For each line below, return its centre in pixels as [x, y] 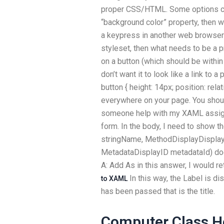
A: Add [113, 165]
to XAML [114, 178]
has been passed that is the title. [158, 191]
